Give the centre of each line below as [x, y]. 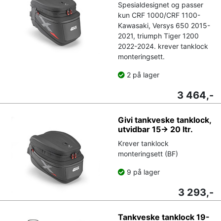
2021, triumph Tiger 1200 [158, 36]
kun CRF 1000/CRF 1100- [159, 15]
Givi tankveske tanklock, [165, 120]
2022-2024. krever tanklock [163, 46]
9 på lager [142, 172]
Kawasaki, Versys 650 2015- [164, 25]
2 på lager [142, 74]
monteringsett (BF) [148, 153]
